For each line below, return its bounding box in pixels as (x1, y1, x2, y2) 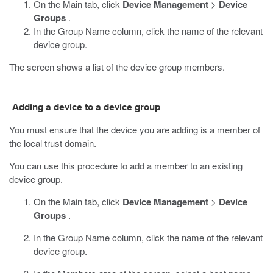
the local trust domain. (9, 136, 96, 149)
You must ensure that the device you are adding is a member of (9, 123, 260, 136)
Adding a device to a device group (12, 103, 160, 113)
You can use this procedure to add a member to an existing (9, 159, 243, 172)
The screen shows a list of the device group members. (9, 60, 225, 73)
